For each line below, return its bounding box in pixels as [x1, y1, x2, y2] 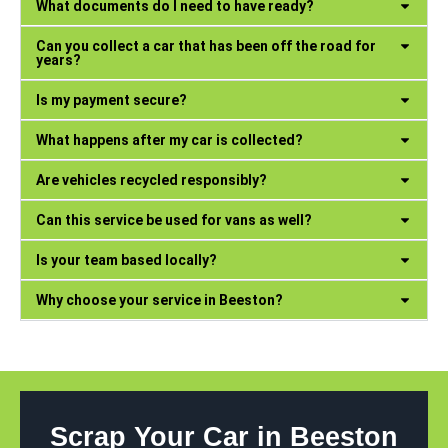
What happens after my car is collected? [36, 132, 303, 149]
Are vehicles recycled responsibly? [36, 172, 267, 189]
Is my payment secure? [36, 92, 187, 109]
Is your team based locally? [36, 252, 217, 269]
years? [36, 52, 81, 69]
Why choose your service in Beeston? [36, 292, 283, 309]
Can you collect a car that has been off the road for [36, 38, 376, 55]
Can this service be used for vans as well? [36, 212, 312, 229]
